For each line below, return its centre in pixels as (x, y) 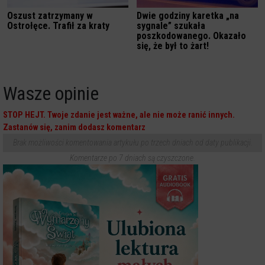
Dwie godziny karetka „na (188, 15)
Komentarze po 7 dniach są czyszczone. (132, 158)
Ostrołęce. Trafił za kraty (58, 25)
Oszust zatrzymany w (50, 15)
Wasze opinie (51, 93)
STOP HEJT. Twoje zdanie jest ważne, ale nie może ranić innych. (119, 115)
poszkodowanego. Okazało (191, 35)
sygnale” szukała (171, 25)
